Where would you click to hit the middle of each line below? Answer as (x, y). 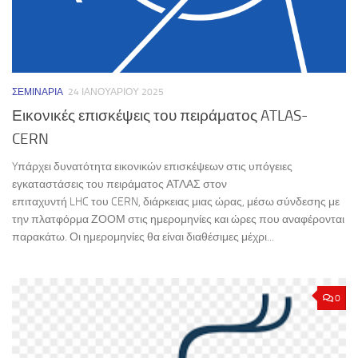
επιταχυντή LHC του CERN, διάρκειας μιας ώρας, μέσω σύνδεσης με (176, 201)
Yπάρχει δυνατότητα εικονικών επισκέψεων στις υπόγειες (152, 166)
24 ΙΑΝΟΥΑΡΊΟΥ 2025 (116, 91)
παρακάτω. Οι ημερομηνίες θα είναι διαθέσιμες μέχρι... (143, 237)
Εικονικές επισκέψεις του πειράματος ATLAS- (160, 115)
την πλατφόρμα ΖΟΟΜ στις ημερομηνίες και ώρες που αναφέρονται (178, 219)
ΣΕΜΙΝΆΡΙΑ (38, 91)
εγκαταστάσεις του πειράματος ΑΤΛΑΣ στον (119, 184)
